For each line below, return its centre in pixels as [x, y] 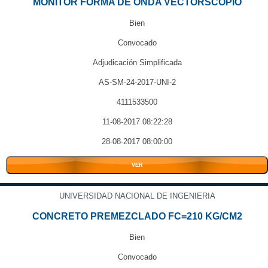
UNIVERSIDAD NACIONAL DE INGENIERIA [137, 196]
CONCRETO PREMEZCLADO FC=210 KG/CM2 [137, 216]
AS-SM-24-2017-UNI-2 [137, 82]
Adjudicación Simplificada [137, 63]
